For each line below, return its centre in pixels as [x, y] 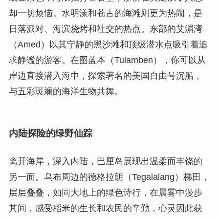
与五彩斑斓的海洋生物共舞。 [66, 92]
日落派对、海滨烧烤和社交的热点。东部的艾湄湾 [105, 29]
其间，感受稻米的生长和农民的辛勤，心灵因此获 [105, 208]
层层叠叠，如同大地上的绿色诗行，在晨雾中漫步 [105, 193]
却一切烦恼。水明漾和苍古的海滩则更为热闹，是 [105, 13]
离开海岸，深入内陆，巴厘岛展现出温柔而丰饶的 [105, 162]
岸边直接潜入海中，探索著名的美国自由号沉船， [105, 76]
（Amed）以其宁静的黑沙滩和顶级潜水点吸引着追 [108, 45]
